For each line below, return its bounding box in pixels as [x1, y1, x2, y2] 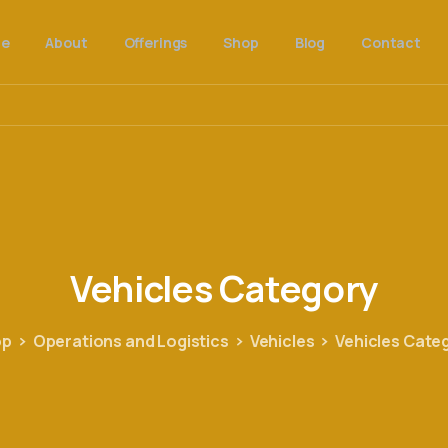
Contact [361, 32, 421, 52]
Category [218, 264, 378, 314]
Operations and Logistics [32, 330, 229, 353]
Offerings [123, 32, 188, 52]
